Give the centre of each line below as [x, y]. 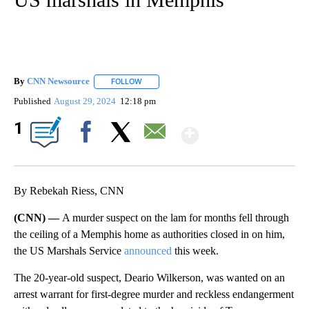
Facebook [89, 155]
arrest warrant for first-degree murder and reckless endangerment [154, 294]
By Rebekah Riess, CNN [69, 190]
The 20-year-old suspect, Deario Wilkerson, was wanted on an [149, 277]
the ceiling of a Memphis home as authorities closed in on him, [149, 234]
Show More [252, 129]
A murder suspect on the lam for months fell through [176, 217]
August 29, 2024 [86, 101]
